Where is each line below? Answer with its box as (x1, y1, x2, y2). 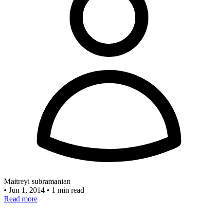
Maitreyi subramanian (4, 177, 71, 186)
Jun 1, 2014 (9, 186, 47, 195)
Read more (4, 195, 37, 203)
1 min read (52, 186, 84, 195)
